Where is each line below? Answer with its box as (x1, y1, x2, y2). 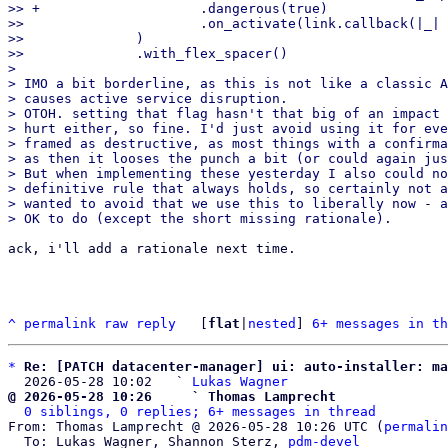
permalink (24, 316, 96, 331)
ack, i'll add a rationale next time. (8, 241, 296, 256)
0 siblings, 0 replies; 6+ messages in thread (24, 404, 376, 419)
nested (248, 316, 296, 331)
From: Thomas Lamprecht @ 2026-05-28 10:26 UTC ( (8, 419, 384, 434)
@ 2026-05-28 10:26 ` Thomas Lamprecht (8, 389, 336, 404)
